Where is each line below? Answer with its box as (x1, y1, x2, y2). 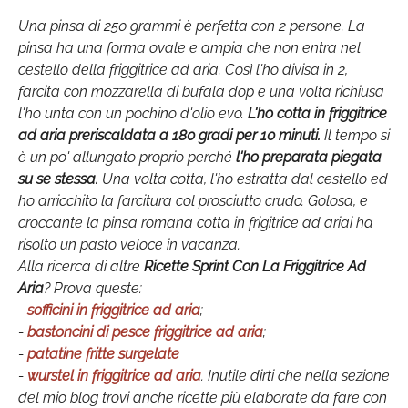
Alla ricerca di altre (18, 258, 144, 275)
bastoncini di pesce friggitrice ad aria (27, 323, 263, 341)
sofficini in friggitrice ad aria (27, 301, 200, 319)
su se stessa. (18, 170, 98, 188)
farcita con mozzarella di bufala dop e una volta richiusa (18, 83, 384, 100)
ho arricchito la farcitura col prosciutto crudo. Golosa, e (18, 192, 368, 209)
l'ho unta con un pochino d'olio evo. (18, 105, 248, 122)
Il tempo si (321, 127, 390, 144)
